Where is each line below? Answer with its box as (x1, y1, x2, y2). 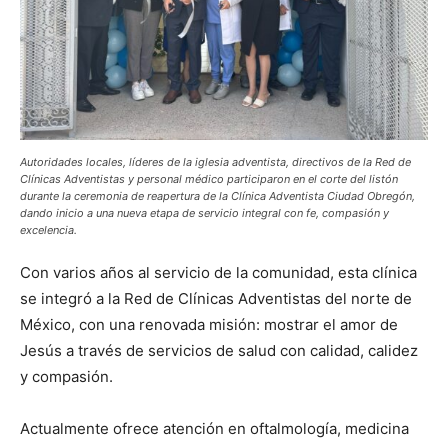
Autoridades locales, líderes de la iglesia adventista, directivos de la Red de (20, 155, 411, 169)
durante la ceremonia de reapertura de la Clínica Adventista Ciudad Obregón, (20, 189, 415, 203)
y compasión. (20, 367, 113, 386)
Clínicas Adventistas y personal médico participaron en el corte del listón (20, 172, 398, 186)
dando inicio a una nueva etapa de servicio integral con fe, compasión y (20, 206, 389, 220)
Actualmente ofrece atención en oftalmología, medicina (20, 419, 409, 438)
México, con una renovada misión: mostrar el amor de (20, 315, 398, 334)
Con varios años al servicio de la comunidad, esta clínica (20, 263, 417, 282)
